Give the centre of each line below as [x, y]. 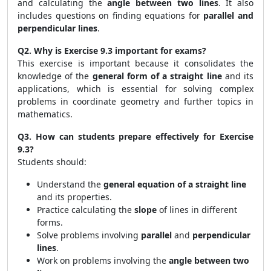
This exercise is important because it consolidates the [135, 63]
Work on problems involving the [103, 260]
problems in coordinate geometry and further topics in [135, 101]
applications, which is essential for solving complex [135, 89]
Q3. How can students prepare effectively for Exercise [135, 136]
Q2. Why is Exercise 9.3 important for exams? [112, 51]
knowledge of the [55, 76]
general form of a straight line [157, 76]
